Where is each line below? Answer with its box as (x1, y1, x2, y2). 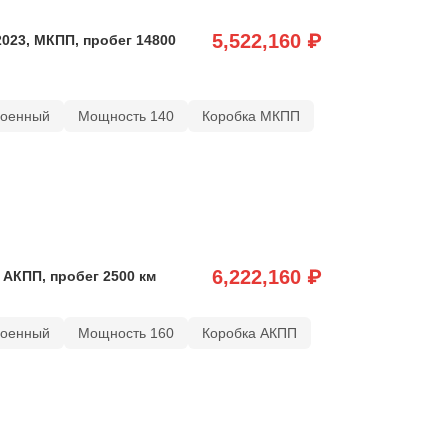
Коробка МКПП (201, 107, 300, 124)
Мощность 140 (77, 107, 174, 124)
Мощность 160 (77, 324, 174, 341)
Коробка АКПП (201, 324, 297, 341)
